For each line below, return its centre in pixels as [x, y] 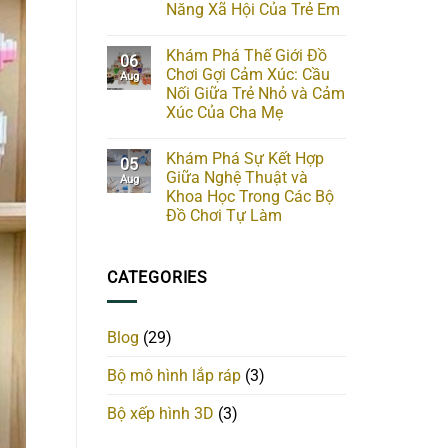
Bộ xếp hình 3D [160, 414]
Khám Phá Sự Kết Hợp [245, 158]
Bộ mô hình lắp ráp [174, 376]
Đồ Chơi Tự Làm [224, 215]
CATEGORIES [157, 277]
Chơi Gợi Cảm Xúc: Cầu [248, 74]
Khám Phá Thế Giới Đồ [246, 55]
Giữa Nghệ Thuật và [237, 177]
